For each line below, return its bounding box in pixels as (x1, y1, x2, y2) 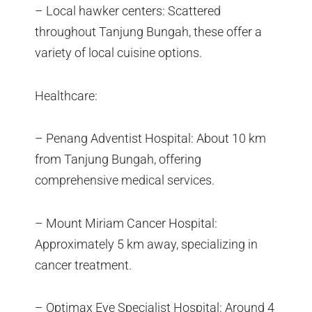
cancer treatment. (35, 257, 132, 272)
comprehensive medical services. (35, 173, 214, 188)
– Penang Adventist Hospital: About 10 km (35, 131, 266, 146)
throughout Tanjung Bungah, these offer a (35, 24, 262, 40)
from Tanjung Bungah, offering (35, 152, 201, 167)
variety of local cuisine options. (35, 45, 202, 61)
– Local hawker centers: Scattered (35, 3, 221, 19)
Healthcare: (35, 88, 97, 103)
